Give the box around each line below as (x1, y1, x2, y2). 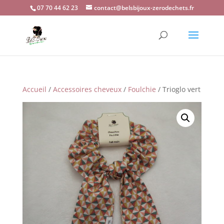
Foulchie (127, 84, 156, 94)
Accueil (22, 84, 46, 94)
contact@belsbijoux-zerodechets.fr (93, 3, 194, 12)
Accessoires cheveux (52, 84, 121, 94)
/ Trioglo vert (155, 84, 200, 94)
